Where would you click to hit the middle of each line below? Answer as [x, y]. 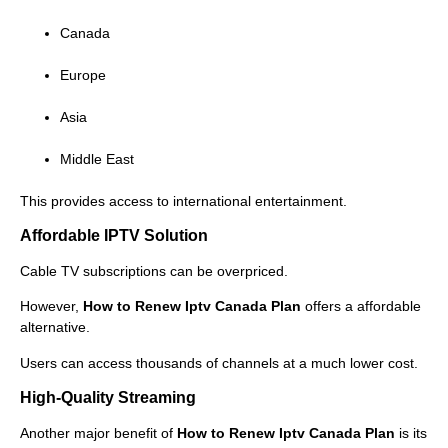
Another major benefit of [98, 433]
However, [51, 306]
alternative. [55, 327]
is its [411, 433]
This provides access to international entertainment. [183, 200]
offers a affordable [361, 306]
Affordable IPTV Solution [114, 236]
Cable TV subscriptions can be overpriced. [154, 271]
